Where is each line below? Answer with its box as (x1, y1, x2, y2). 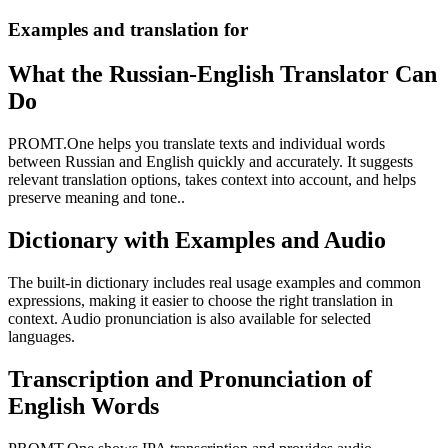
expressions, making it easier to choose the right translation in (8, 291, 393, 309)
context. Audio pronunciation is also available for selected (8, 309, 371, 327)
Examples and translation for (8, 19, 248, 41)
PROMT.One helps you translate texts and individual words (8, 134, 385, 152)
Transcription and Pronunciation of (8, 365, 372, 392)
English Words (8, 392, 159, 419)
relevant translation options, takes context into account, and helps (8, 170, 416, 188)
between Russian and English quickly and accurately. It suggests (8, 152, 413, 170)
